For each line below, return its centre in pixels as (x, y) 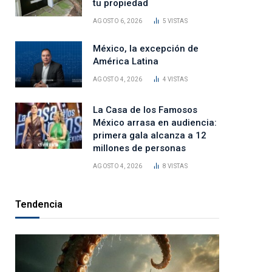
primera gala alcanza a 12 (150, 136)
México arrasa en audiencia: (155, 123)
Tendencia (39, 205)
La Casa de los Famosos (145, 110)
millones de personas (139, 148)
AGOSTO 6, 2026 (118, 21)
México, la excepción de (146, 49)
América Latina (126, 62)
